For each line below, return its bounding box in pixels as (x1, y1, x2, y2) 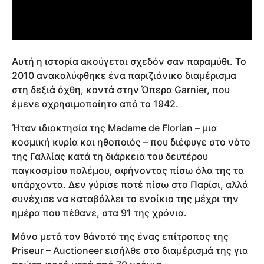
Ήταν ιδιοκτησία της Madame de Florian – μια (12, 121, 217, 134)
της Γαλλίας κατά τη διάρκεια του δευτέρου (12, 150, 208, 162)
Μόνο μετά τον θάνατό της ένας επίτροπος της (12, 230, 229, 242)
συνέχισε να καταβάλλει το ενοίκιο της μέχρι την (12, 192, 239, 204)
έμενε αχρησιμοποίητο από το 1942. (12, 98, 179, 110)
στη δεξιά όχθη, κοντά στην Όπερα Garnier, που (12, 84, 230, 96)
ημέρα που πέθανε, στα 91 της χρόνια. (12, 206, 187, 219)
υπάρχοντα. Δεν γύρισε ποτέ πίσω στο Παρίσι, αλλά (12, 178, 248, 190)
